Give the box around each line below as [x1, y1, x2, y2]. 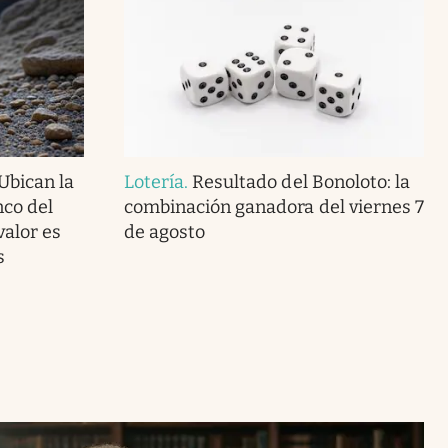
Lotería [123, 170, 185, 193]
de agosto [123, 220, 206, 243]
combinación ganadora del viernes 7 [123, 195, 424, 218]
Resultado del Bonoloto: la [192, 170, 410, 193]
